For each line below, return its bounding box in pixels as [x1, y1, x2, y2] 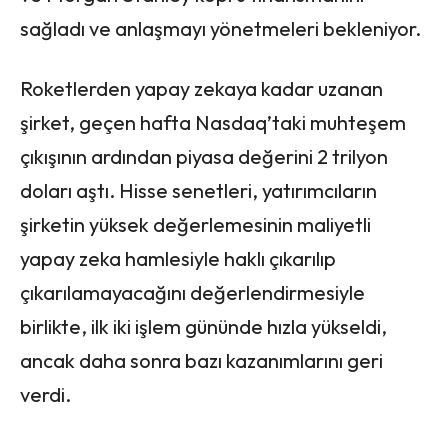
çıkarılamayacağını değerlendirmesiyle [20, 279, 365, 305]
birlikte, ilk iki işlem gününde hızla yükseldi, [20, 313, 387, 339]
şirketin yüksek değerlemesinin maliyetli [20, 211, 371, 237]
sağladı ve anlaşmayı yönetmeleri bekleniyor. [20, 15, 421, 41]
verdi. [20, 381, 71, 407]
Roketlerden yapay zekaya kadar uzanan [20, 75, 383, 101]
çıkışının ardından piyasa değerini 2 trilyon [20, 143, 388, 169]
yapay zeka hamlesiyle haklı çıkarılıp [20, 245, 336, 271]
